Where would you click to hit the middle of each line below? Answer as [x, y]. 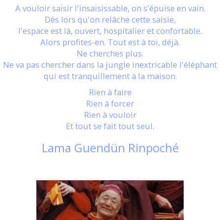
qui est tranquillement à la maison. [110, 76]
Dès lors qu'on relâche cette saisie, [110, 19]
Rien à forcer [110, 103]
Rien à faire [110, 92]
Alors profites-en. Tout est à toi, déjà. [110, 42]
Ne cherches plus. [110, 53]
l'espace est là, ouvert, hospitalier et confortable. [110, 31]
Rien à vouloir [110, 115]
